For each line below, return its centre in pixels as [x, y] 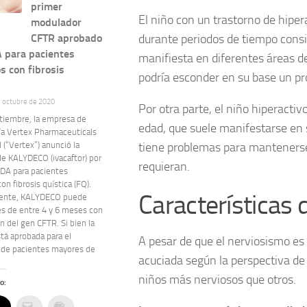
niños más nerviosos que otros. [217, 279]
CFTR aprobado [67, 38]
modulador [57, 23]
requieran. [164, 166]
